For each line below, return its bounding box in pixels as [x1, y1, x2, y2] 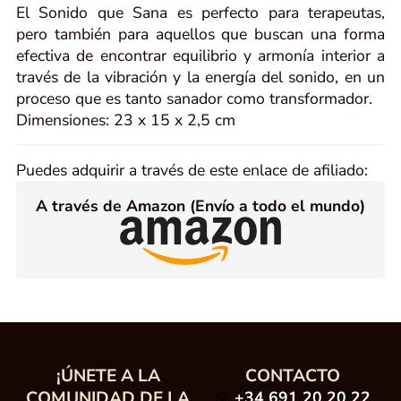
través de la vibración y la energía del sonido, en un [15, 65, 386, 88]
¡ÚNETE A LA [55, 364, 160, 388]
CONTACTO [245, 364, 341, 388]
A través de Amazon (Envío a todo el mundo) [36, 194, 365, 217]
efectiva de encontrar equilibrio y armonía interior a [15, 44, 386, 66]
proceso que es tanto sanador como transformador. [15, 87, 372, 109]
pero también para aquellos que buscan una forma [15, 22, 386, 45]
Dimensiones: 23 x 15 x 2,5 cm [15, 108, 235, 131]
